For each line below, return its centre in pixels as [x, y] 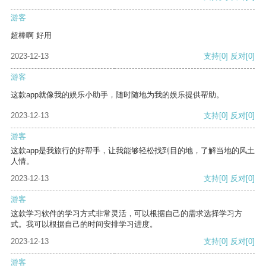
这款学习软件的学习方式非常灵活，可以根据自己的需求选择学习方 [126, 214]
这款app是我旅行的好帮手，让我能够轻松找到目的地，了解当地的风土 [133, 151]
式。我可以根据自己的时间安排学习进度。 [84, 224]
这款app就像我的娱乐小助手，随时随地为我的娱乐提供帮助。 [117, 95]
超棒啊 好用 [31, 36]
